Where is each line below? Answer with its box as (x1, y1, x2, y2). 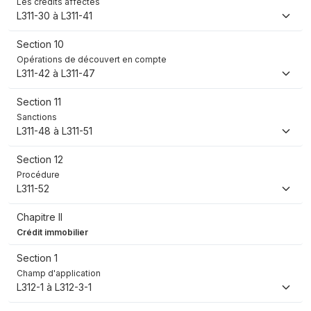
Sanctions (17, 112, 57, 123)
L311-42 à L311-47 (17, 67, 95, 80)
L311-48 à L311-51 (17, 125, 92, 137)
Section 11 (17, 96, 61, 108)
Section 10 (17, 38, 64, 51)
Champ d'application (17, 268, 101, 279)
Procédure (17, 169, 60, 180)
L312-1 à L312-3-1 (17, 281, 92, 294)
